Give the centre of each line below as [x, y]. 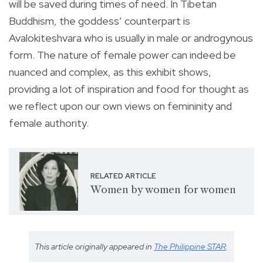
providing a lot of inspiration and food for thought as [129, 89]
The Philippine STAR [190, 247]
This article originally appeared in [94, 247]
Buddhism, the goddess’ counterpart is [100, 21]
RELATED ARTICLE [123, 176]
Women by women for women [163, 189]
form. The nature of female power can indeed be [122, 55]
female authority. [49, 123]
